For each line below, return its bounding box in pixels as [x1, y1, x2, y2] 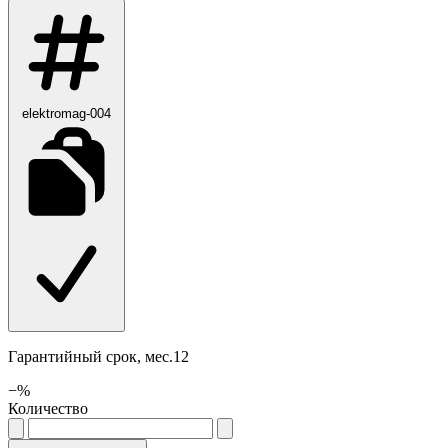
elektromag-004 [22, 105, 111, 121]
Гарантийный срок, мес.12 [8, 347, 189, 365]
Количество [8, 399, 88, 417]
